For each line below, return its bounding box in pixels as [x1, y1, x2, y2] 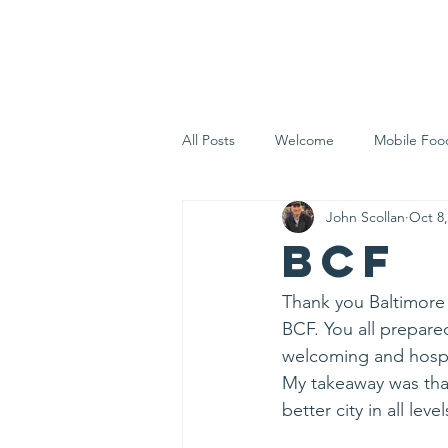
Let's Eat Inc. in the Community [222, 210, 419, 229]
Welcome [275, 130, 334, 149]
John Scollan [326, 207, 405, 226]
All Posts [182, 130, 235, 149]
